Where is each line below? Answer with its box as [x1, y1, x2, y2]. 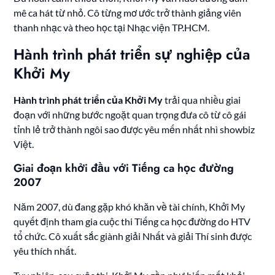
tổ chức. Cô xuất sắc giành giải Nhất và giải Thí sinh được [14, 230, 252, 242]
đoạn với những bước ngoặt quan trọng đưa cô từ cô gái [14, 108, 247, 120]
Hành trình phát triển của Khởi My [14, 93, 163, 106]
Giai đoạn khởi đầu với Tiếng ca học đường [14, 160, 234, 176]
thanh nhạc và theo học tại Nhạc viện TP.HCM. [14, 21, 210, 33]
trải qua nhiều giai [163, 93, 241, 106]
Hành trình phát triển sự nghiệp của [14, 43, 251, 65]
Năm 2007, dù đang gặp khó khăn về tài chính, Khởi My [14, 200, 246, 212]
